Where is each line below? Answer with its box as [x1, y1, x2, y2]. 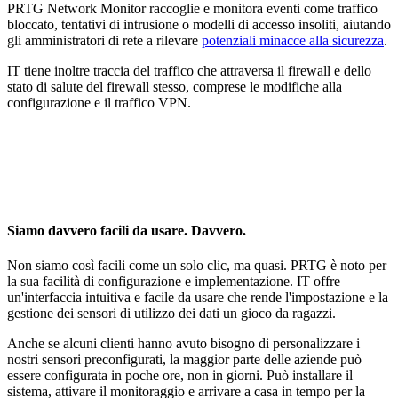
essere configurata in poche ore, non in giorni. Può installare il [7, 368, 353, 384]
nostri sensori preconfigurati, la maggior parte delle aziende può [7, 352, 362, 368]
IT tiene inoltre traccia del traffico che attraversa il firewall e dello [7, 62, 371, 78]
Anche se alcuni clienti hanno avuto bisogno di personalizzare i [7, 336, 360, 352]
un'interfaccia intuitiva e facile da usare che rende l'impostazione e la [7, 290, 388, 306]
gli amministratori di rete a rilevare [7, 32, 202, 48]
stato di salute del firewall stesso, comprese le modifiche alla [7, 78, 342, 94]
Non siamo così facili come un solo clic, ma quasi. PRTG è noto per [7, 258, 386, 274]
